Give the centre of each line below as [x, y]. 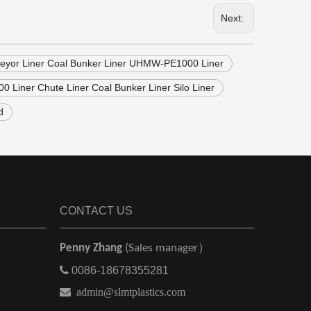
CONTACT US [96, 211]
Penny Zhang [92, 248]
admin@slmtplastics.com [131, 292]
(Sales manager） [167, 248]
